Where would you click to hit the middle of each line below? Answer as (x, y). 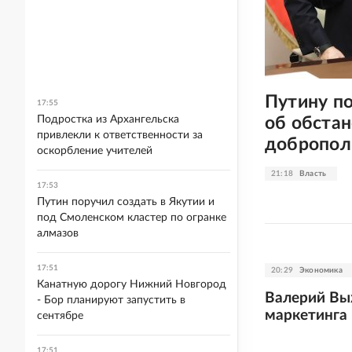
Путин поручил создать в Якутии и (126, 202)
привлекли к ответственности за (120, 135)
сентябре (60, 316)
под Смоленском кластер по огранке (132, 218)
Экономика (321, 270)
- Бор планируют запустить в (111, 300)
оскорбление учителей (95, 151)
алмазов (58, 233)
